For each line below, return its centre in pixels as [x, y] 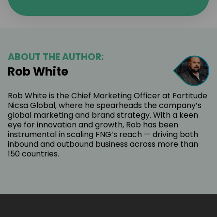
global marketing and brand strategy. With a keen [103, 115]
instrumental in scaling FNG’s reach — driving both [103, 134]
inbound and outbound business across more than [103, 144]
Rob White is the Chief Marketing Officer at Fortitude [108, 95]
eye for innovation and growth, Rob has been [93, 124]
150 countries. [33, 154]
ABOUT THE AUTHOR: [56, 57]
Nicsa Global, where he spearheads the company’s [105, 105]
